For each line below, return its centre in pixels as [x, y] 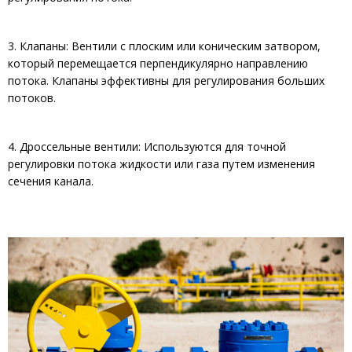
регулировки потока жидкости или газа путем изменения [161, 164]
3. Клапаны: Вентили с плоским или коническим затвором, [164, 46]
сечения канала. [51, 181]
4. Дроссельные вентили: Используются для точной [147, 147]
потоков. [32, 98]
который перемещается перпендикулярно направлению [158, 63]
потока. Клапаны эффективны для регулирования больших [166, 81]
